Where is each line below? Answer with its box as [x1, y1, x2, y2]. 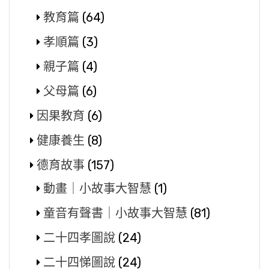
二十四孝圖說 [43, 230, 115, 245]
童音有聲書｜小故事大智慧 [43, 205, 187, 220]
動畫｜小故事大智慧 [43, 181, 151, 196]
